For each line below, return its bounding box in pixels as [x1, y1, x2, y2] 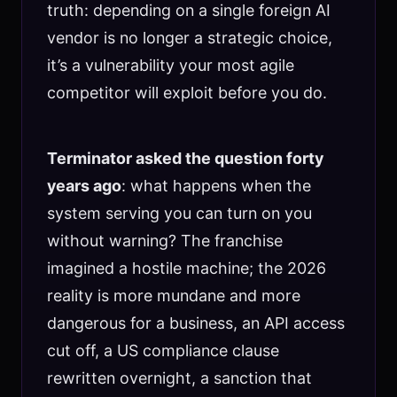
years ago [46, 175, 121, 195]
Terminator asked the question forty [46, 148, 323, 167]
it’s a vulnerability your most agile [46, 55, 294, 74]
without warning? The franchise [46, 230, 283, 250]
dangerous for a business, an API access [46, 313, 345, 332]
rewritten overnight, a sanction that [46, 368, 312, 387]
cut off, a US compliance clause [46, 340, 279, 360]
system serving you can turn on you [46, 203, 312, 222]
